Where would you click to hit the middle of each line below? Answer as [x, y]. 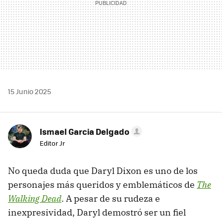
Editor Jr [52, 143]
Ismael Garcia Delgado [84, 132]
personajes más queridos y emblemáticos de [102, 185]
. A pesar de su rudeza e [111, 199]
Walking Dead [35, 199]
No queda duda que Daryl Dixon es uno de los [103, 171]
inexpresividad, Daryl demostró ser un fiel [97, 213]
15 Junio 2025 [29, 91]
